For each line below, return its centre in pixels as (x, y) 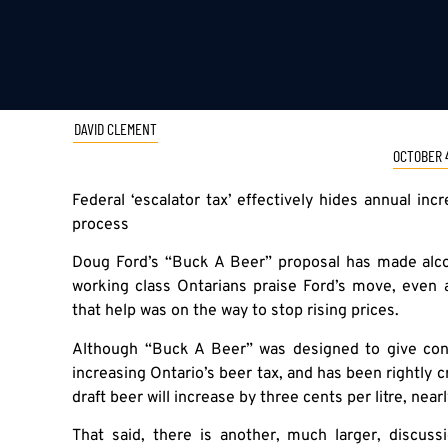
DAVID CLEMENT (115, 129)
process (100, 225)
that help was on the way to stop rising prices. (235, 311)
